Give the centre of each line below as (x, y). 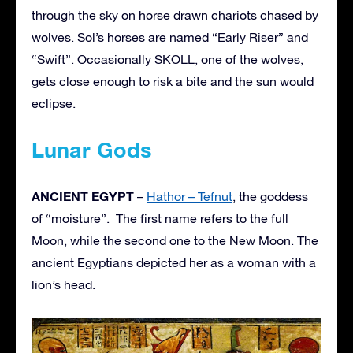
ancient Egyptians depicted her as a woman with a (174, 262)
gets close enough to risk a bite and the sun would (173, 81)
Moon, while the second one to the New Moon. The (175, 240)
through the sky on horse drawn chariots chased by (175, 15)
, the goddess (270, 196)
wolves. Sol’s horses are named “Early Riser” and (170, 37)
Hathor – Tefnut (190, 196)
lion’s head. (63, 284)
